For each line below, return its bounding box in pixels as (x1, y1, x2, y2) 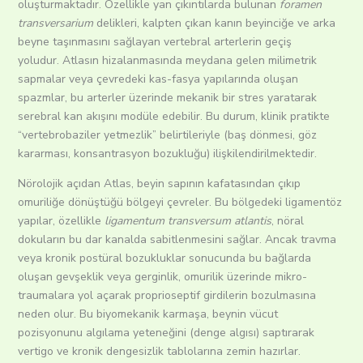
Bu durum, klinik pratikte (202, 109, 330, 125)
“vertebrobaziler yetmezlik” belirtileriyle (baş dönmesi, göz (17, 127, 317, 143)
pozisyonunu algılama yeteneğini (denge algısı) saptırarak (17, 325, 314, 341)
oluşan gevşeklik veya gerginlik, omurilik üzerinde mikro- (17, 269, 307, 285)
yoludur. (17, 53, 59, 69)
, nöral (271, 213, 304, 229)
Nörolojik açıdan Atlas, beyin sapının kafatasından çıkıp (17, 176, 301, 192)
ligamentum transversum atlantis (104, 213, 271, 229)
